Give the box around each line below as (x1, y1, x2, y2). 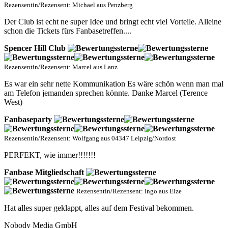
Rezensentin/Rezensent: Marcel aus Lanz (4, 63, 118, 71)
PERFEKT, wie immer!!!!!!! (4, 151, 96, 160)
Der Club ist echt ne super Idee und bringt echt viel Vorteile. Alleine (4, 17, 221, 26)
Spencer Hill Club (4, 44, 68, 53)
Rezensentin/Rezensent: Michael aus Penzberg (4, 1, 133, 9)
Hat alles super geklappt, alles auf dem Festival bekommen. (4, 204, 194, 213)
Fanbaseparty (4, 115, 54, 124)
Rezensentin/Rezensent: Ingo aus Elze (76, 187, 182, 195)
